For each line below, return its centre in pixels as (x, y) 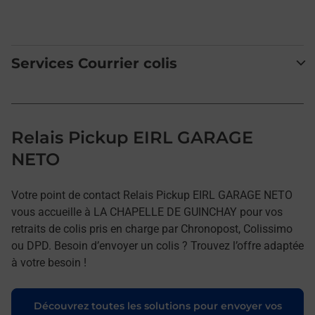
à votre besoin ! (49, 262)
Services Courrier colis (94, 63)
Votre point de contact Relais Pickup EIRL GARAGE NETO (152, 195)
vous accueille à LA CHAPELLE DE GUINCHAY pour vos (147, 212)
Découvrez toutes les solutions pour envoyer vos (157, 306)
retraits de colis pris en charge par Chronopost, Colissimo (152, 229)
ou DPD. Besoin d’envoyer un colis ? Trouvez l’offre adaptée (157, 245)
